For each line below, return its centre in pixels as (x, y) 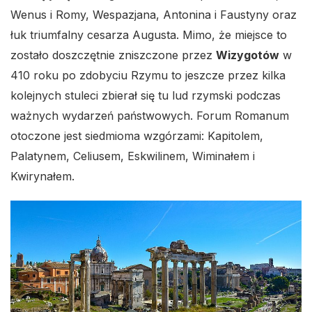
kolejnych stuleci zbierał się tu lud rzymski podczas (146, 96)
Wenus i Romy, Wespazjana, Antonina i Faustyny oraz (154, 15)
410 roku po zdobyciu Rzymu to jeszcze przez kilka (148, 76)
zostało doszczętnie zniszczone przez (113, 55)
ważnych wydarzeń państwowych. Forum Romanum (150, 116)
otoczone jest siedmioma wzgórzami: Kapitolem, (137, 136)
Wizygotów (248, 55)
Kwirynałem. (42, 177)
